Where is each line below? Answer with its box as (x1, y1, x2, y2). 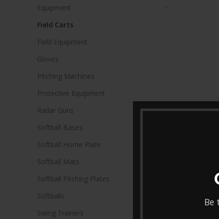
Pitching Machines (37, 71, 94, 81)
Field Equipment (37, 37, 88, 46)
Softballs (37, 191, 65, 200)
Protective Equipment (37, 88, 105, 98)
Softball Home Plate (37, 140, 101, 149)
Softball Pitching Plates (37, 174, 109, 183)
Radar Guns (37, 106, 74, 115)
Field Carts (37, 20, 73, 29)
